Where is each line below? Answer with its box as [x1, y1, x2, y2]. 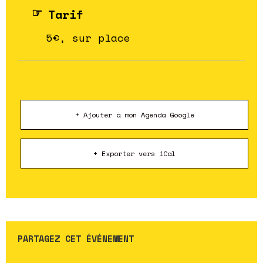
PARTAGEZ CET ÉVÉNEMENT [18, 232, 134, 245]
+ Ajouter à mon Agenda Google [75, 110, 194, 120]
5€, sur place [46, 30, 130, 46]
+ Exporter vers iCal [93, 149, 176, 159]
